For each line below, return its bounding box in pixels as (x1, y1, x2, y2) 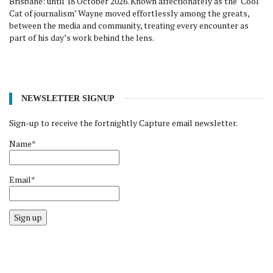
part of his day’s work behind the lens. (9, 31, 154, 43)
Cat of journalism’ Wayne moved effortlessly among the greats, (9, 7, 249, 19)
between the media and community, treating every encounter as (9, 19, 249, 31)
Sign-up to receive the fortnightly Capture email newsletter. (9, 116, 238, 129)
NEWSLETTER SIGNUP (21, 93, 115, 103)
